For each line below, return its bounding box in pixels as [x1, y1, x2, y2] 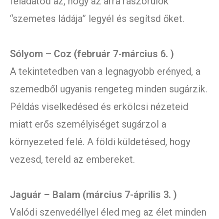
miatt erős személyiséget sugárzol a [10, 118, 166, 131]
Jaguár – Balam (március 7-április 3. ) [10, 189, 177, 201]
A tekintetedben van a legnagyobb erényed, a [10, 66, 200, 78]
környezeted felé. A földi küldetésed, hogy [10, 136, 190, 148]
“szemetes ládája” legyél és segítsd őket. [10, 13, 184, 25]
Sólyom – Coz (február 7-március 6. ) [10, 48, 174, 60]
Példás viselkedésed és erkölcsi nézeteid [10, 101, 188, 113]
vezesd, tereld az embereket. [10, 153, 135, 166]
